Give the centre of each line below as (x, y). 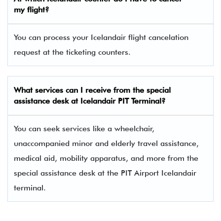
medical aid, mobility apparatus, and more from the (106, 158)
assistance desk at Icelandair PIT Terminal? (90, 101)
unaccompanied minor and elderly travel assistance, (106, 143)
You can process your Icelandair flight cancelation (101, 37)
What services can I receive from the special (92, 90)
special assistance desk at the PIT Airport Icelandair (105, 173)
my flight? (32, 10)
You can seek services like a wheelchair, (84, 129)
